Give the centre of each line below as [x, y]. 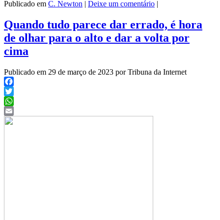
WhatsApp [21, 111]
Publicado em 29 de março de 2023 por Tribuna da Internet [95, 72]
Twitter [15, 101]
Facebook [19, 91]
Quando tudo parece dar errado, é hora [103, 25]
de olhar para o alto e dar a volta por [97, 38]
